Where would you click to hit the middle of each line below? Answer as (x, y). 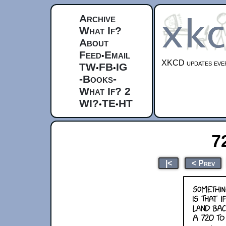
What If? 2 (105, 91)
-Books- (98, 79)
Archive (97, 18)
